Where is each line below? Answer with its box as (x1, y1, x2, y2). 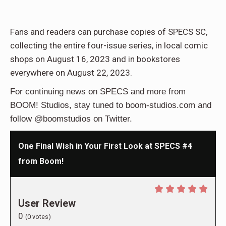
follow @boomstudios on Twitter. (10, 114, 132, 124)
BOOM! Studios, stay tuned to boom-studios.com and (10, 100, 211, 110)
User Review (18, 197, 76, 210)
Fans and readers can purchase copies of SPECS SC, (10, 27, 207, 37)
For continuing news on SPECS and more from (10, 87, 186, 97)
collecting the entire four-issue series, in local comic (10, 40, 208, 51)
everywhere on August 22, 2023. (10, 68, 132, 78)
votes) (31, 213, 51, 221)
